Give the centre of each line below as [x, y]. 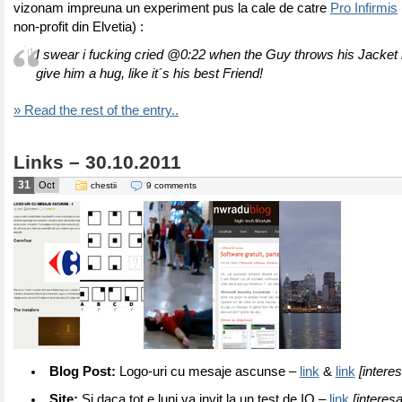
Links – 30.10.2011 [97, 162]
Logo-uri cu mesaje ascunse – [207, 371]
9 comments [171, 185]
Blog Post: [82, 371]
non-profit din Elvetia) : [79, 27]
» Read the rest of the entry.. [96, 110]
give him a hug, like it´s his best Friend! [149, 74]
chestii [104, 185]
